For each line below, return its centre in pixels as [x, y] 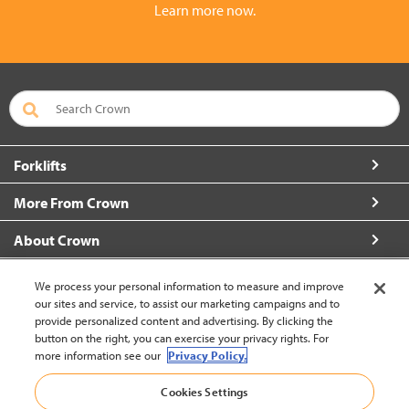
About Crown [57, 240]
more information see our [100, 355]
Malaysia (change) [204, 372]
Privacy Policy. [208, 355]
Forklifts [40, 165]
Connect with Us [65, 278]
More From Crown [71, 203]
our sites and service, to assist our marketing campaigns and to [188, 303]
